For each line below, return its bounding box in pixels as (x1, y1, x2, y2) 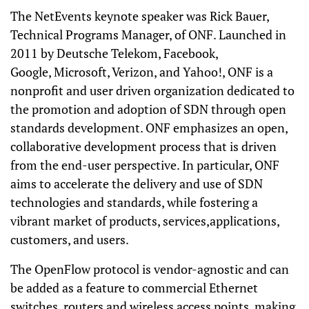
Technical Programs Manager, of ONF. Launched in (10, 26, 286, 43)
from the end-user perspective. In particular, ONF (10, 157, 279, 173)
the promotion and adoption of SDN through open (10, 101, 286, 117)
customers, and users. (10, 231, 129, 248)
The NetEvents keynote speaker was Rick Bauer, (10, 8, 269, 24)
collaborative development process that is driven (10, 138, 277, 154)
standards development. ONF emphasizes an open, (10, 119, 288, 136)
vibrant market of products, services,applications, (10, 212, 279, 229)
